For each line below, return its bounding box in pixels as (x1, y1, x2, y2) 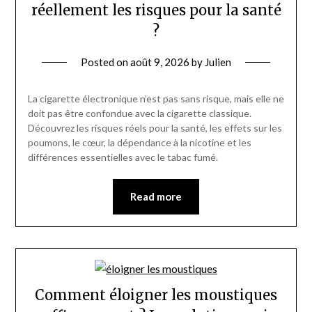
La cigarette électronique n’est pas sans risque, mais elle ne (27, 93, 284, 105)
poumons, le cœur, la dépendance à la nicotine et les (27, 136, 251, 149)
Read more (130, 190, 182, 203)
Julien (205, 56, 231, 69)
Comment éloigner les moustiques (35, 286, 277, 304)
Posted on (81, 56, 130, 69)
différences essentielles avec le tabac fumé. (27, 151, 218, 164)
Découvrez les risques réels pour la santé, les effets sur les (27, 122, 282, 134)
